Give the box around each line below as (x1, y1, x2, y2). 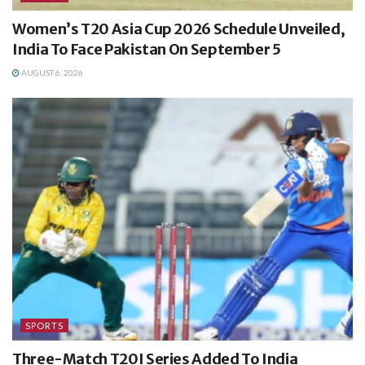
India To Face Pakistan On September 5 (12, 39, 281, 59)
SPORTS (25, 320, 64, 332)
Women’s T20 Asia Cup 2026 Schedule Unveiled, (12, 19, 345, 38)
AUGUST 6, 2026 (20, 67, 83, 77)
